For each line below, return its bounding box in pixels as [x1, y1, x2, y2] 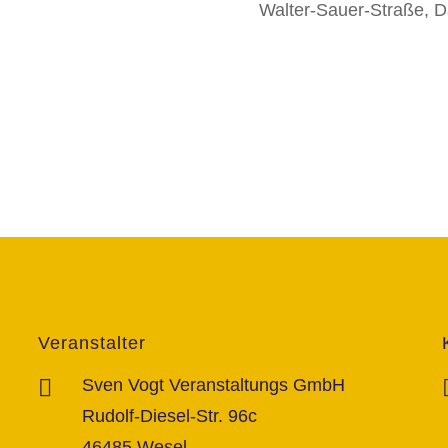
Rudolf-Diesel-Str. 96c [81, 406, 257, 427]
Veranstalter [37, 333, 146, 354]
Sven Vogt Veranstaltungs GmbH [81, 375, 345, 396]
